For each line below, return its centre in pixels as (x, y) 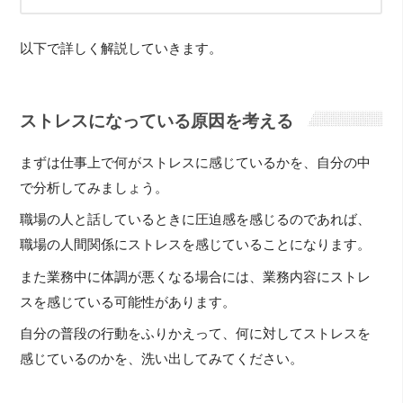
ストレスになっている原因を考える (157, 121)
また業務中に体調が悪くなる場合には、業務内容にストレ (196, 277)
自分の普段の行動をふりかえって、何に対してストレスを (196, 334)
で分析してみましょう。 (94, 188)
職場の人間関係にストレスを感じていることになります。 (196, 245)
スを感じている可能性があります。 (128, 302)
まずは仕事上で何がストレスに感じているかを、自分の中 (196, 163)
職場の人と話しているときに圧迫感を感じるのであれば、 (196, 220)
